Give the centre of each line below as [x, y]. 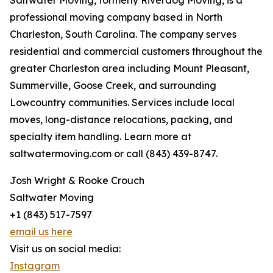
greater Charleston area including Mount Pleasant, [129, 69]
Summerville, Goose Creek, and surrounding [113, 86]
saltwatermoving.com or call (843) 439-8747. [114, 154]
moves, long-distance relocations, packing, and [121, 120]
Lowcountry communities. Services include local [122, 103]
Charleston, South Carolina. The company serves [123, 34]
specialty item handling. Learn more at [101, 137]
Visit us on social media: [65, 249]
